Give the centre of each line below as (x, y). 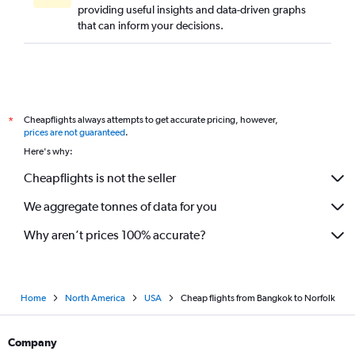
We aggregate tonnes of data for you (120, 207)
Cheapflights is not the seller (100, 178)
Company (32, 342)
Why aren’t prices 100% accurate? (115, 235)
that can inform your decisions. (151, 25)
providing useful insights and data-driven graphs (192, 9)
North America (95, 298)
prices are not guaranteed (74, 132)
